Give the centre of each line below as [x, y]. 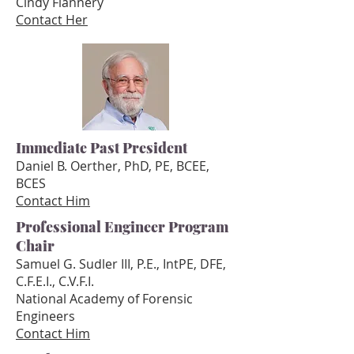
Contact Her [52, 20]
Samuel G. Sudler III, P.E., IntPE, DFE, [121, 264]
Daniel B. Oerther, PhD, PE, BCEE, [113, 166]
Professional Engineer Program [122, 227]
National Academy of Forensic [104, 299]
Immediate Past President [102, 148]
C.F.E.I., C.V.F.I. [55, 281]
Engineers [45, 316]
